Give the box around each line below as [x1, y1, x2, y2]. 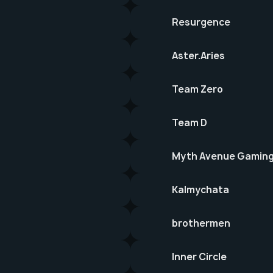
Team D [172, 116, 207, 129]
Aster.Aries [172, 49, 225, 62]
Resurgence [172, 16, 230, 29]
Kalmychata [172, 183, 229, 196]
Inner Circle [172, 250, 227, 263]
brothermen [172, 217, 230, 230]
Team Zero [172, 83, 223, 96]
